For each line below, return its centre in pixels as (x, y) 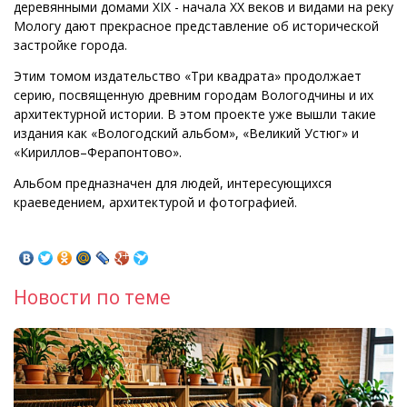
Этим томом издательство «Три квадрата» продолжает (188, 76)
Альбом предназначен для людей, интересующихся (173, 184)
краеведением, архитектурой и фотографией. (155, 203)
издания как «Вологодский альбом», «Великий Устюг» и (186, 134)
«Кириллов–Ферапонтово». (98, 153)
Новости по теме (92, 298)
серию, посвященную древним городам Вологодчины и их (194, 95)
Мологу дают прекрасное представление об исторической (196, 26)
